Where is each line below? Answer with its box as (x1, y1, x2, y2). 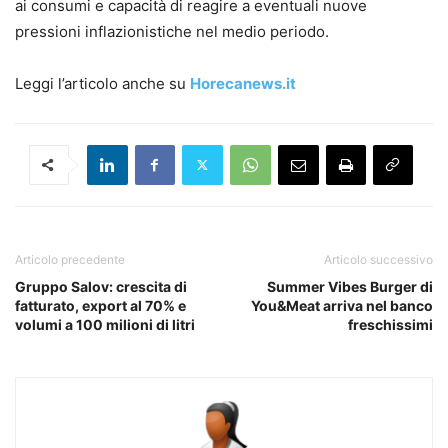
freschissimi (348, 315, 433, 333)
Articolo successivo (324, 251, 433, 267)
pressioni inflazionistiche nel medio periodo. (15, 21, 329, 41)
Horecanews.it (190, 73, 296, 93)
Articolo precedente (15, 251, 125, 267)
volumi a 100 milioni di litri (15, 315, 195, 333)
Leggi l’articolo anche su (15, 73, 190, 93)
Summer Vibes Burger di (267, 277, 433, 295)
